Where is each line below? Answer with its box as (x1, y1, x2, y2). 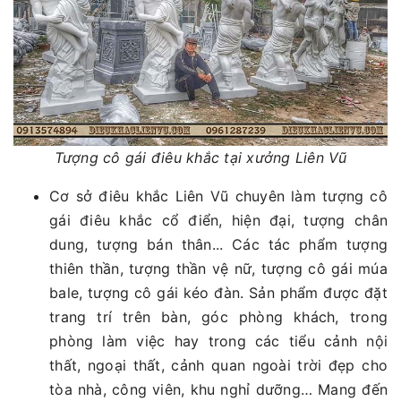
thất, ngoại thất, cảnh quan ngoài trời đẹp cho (49, 355, 388, 374)
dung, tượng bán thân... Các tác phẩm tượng (49, 235, 388, 253)
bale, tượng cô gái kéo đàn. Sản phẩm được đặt (49, 283, 388, 302)
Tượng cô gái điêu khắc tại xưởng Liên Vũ (54, 148, 347, 166)
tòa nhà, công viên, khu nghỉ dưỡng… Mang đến (49, 380, 388, 398)
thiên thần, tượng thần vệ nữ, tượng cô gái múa (49, 259, 388, 277)
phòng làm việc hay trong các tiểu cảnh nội (49, 331, 388, 350)
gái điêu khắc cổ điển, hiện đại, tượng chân (49, 210, 388, 229)
